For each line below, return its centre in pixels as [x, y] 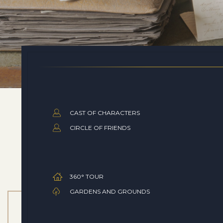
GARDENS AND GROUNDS [110, 191]
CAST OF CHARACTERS [105, 113]
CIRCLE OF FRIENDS [100, 128]
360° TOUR [87, 176]
